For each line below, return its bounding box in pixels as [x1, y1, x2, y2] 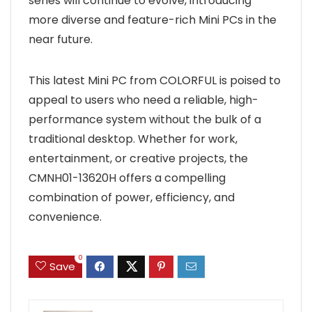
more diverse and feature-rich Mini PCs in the [29, 11, 276, 28]
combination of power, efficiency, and [29, 189, 235, 205]
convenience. [29, 208, 102, 225]
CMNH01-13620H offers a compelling [29, 169, 226, 186]
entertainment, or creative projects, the [29, 150, 248, 166]
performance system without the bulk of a [29, 111, 261, 127]
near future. [29, 31, 93, 47]
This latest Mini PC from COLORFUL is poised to [29, 72, 281, 88]
